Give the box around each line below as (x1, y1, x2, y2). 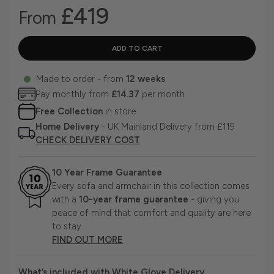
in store (103, 106, 136, 117)
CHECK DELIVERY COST (35, 135, 140, 146)
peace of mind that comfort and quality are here (52, 207, 251, 219)
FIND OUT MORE (52, 234, 123, 246)
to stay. (52, 221, 83, 232)
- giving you (188, 194, 239, 206)
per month (139, 89, 185, 100)
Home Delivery (35, 121, 99, 133)
